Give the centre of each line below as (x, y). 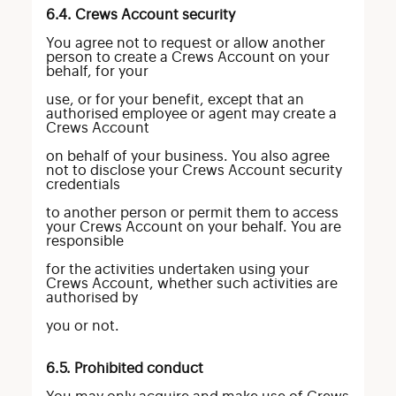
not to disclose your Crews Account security (194, 171)
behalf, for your (97, 72)
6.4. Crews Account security (140, 15)
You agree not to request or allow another (185, 43)
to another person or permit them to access (192, 213)
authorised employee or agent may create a (191, 114)
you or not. (82, 326)
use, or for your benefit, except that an (175, 100)
